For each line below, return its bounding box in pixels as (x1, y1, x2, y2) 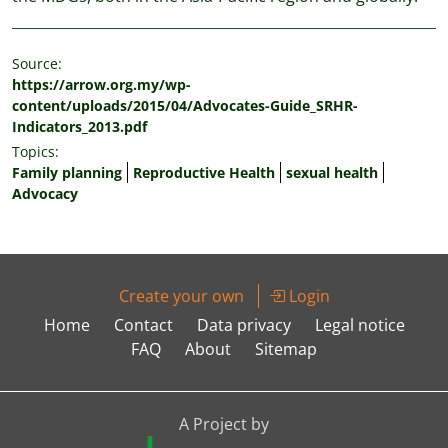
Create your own (118, 285, 244, 307)
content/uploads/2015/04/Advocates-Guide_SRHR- (12, 96, 358, 115)
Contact (113, 314, 173, 336)
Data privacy (196, 314, 291, 336)
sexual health (286, 163, 378, 182)
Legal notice (314, 314, 405, 336)
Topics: (12, 142, 59, 161)
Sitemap (255, 338, 317, 360)
